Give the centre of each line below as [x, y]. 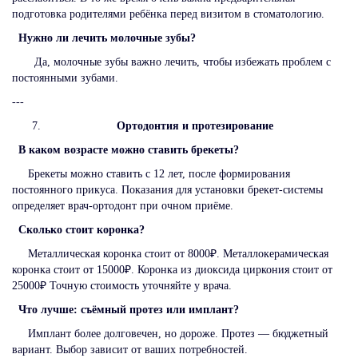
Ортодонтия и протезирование [195, 125]
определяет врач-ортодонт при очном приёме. [123, 205]
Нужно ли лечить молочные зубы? [110, 38]
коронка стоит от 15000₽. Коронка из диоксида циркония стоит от [172, 269]
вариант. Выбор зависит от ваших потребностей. [130, 349]
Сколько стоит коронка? [88, 229]
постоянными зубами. [65, 78]
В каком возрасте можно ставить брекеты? [132, 149]
